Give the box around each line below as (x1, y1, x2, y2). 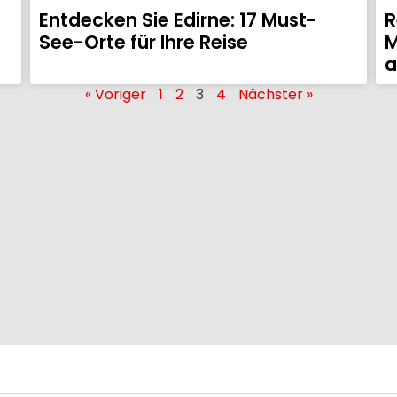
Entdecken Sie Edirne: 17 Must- (39, 7, 317, 34)
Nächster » (237, 84, 313, 105)
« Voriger (84, 84, 146, 105)
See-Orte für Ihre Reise (39, 29, 248, 56)
